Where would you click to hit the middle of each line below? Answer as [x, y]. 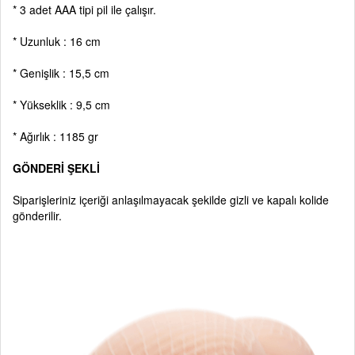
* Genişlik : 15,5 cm [61, 73]
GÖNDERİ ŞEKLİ [58, 168]
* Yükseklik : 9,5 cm [61, 105]
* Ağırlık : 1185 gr [55, 136]
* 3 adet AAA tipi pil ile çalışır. [84, 10]
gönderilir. [37, 216]
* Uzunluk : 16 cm [57, 41]
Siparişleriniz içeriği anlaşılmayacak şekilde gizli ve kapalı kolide [171, 200]
